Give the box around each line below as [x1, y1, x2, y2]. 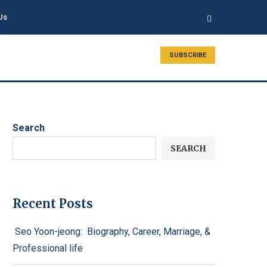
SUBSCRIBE [169, 51, 206, 59]
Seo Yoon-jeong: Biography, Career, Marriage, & [13, 226, 210, 237]
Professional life [13, 243, 83, 254]
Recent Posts [13, 196, 93, 211]
